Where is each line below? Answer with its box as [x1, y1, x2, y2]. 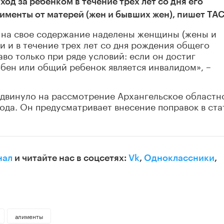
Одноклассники [144, 153, 214, 163]
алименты [14, 211, 43, 221]
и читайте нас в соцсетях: [12, 153, 128, 163]
